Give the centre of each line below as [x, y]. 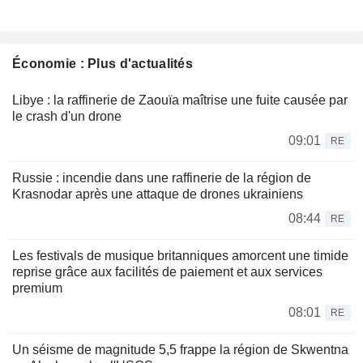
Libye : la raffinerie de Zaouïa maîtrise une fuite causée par [180, 100]
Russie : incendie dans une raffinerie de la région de [162, 178]
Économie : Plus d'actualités [102, 64]
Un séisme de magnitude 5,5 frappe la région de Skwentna [180, 350]
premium [37, 288]
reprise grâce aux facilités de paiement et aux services [167, 272]
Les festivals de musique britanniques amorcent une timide [180, 256]
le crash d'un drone [67, 117]
